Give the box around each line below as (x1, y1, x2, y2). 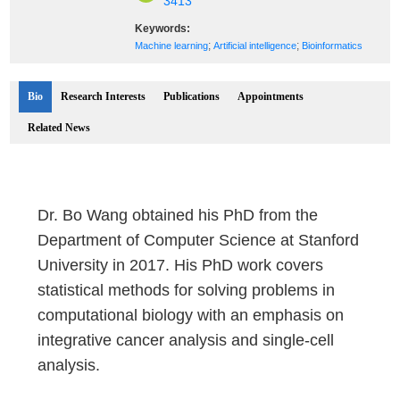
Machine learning (135, 40, 209, 51)
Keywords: (135, 22, 191, 35)
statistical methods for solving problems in (37, 281, 336, 299)
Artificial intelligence (213, 40, 297, 51)
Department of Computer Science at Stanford (37, 231, 360, 249)
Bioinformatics (302, 40, 363, 51)
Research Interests (61, 90, 146, 103)
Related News (28, 121, 91, 134)
